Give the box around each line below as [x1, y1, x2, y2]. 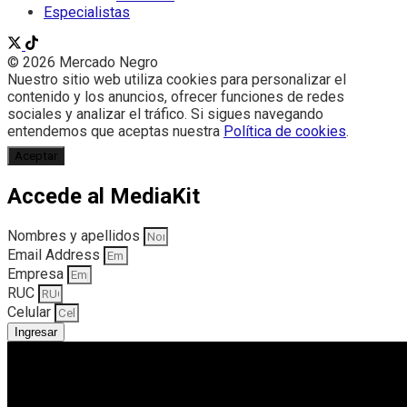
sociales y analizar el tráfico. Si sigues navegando [7, 105, 323, 124]
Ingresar [15, 325, 57, 340]
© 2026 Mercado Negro [7, 54, 158, 72]
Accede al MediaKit [7, 184, 200, 210]
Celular [7, 303, 55, 322]
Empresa [7, 265, 67, 283]
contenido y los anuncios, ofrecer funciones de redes [7, 88, 344, 106]
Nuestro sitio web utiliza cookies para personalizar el [7, 71, 346, 89]
